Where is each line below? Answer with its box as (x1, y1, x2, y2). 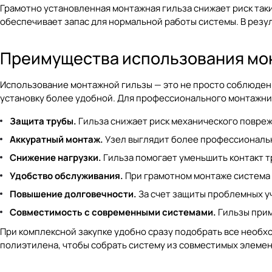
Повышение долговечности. (10, 188, 137, 200)
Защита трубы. (10, 115, 76, 127)
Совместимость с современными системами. (10, 206, 216, 219)
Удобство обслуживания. (10, 169, 123, 182)
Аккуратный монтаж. (10, 133, 103, 146)
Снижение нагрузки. (10, 151, 101, 164)
